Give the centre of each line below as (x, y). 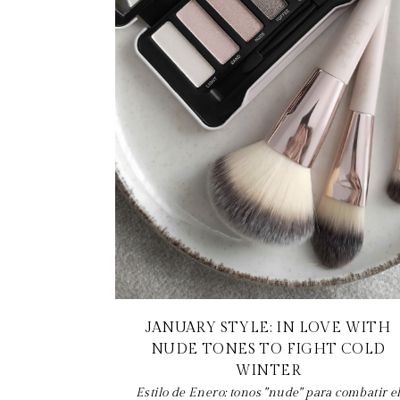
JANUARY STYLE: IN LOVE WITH (268, 328)
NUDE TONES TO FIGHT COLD (268, 349)
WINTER (268, 371)
